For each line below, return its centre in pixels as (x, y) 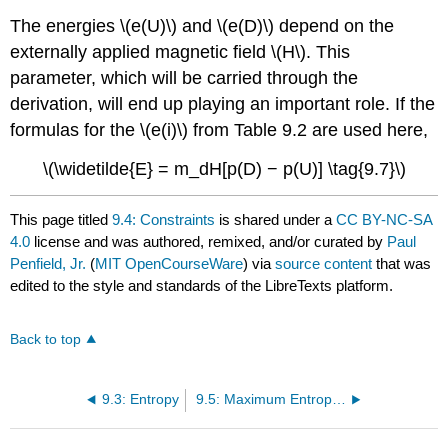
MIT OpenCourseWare (169, 263)
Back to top (46, 339)
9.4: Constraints (164, 219)
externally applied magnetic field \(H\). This (180, 52)
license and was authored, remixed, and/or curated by (209, 241)
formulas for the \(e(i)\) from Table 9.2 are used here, (219, 130)
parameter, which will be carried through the (184, 78)
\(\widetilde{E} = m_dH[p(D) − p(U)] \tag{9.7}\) (224, 169)
